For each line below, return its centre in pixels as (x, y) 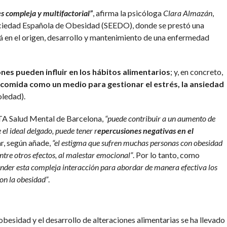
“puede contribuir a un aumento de (160, 119)
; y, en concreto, (196, 72)
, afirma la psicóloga (128, 13)
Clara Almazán (187, 13)
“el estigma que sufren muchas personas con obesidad (137, 143)
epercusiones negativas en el (145, 131)
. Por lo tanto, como (166, 155)
